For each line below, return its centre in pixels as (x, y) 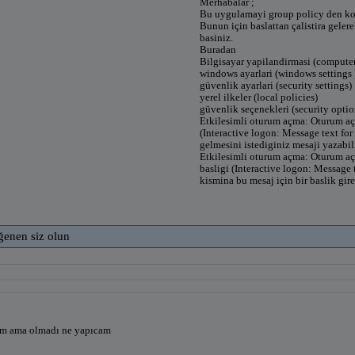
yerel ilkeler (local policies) (259, 97)
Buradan (218, 49)
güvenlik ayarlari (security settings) (276, 85)
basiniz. (216, 37)
